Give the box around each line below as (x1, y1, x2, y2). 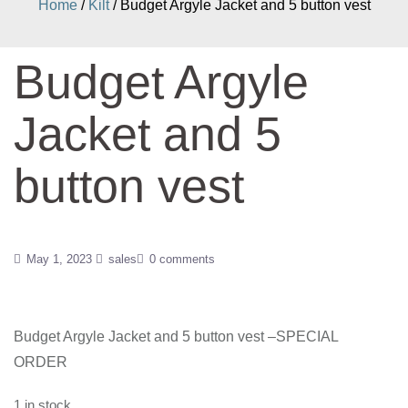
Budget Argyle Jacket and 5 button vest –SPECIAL (14, 329, 338, 344)
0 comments (149, 252, 215, 266)
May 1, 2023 (26, 252, 92, 266)
